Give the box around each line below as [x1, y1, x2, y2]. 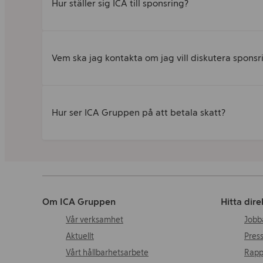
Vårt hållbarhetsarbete [66, 248, 149, 258]
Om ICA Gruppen [42, 196, 116, 207]
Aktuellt [66, 231, 94, 241]
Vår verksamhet [66, 215, 123, 225]
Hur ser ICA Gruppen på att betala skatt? [52, 107, 225, 118]
